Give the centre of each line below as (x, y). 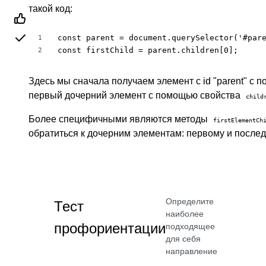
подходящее (190, 226)
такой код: (50, 9)
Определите (190, 201)
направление (191, 251)
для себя (183, 239)
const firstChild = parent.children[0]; (148, 50)
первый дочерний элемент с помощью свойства (136, 95)
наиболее (185, 214)
